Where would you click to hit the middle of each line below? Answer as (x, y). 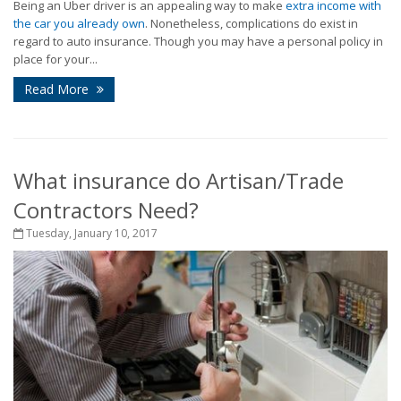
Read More (58, 90)
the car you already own (79, 24)
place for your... (55, 60)
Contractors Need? (106, 210)
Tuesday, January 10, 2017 (90, 234)
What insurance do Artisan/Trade (179, 181)
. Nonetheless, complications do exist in (252, 24)
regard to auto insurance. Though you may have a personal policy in (198, 42)
